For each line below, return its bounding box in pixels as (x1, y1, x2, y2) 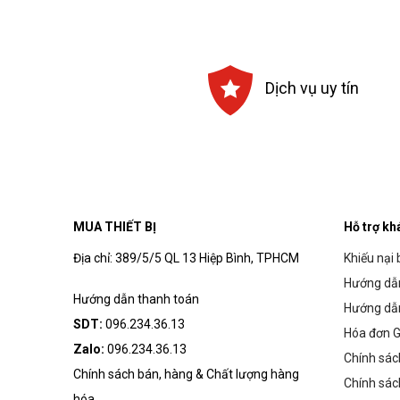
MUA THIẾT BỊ (73, 220, 156, 235)
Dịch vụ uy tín (265, 78, 360, 97)
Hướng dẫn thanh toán (73, 292, 199, 307)
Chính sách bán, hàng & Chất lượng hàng (73, 367, 299, 382)
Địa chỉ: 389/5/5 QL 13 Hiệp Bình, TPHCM (73, 251, 299, 266)
